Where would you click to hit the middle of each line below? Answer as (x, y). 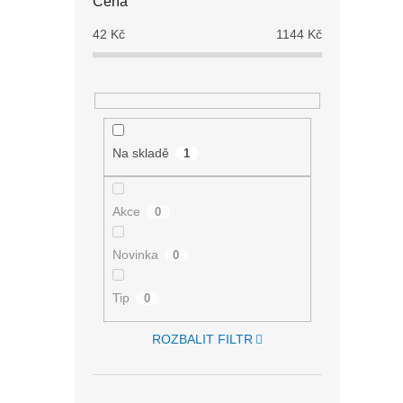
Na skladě (140, 152)
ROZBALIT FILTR (202, 339)
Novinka (135, 255)
